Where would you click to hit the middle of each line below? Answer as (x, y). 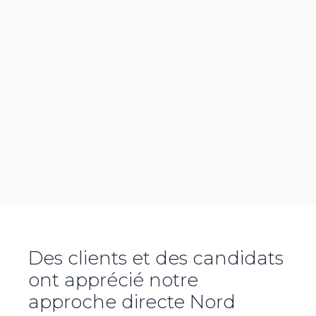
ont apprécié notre (113, 280)
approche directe (109, 302)
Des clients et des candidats (156, 259)
